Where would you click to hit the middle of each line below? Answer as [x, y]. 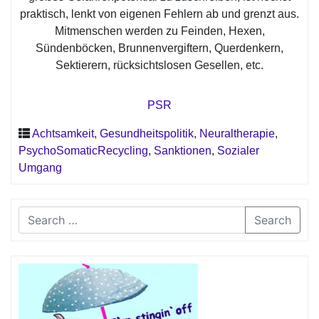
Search [273, 220]
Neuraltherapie [237, 133]
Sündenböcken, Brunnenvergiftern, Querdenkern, [159, 48]
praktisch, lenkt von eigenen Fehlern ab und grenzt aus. [159, 14]
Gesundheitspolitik [147, 133]
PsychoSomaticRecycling [83, 150]
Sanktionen [183, 150]
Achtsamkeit [63, 133]
